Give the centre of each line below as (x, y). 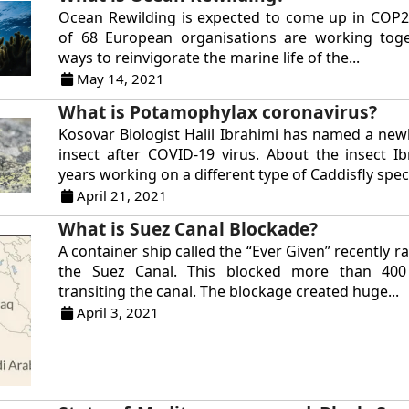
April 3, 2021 (116, 312)
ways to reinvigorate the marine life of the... (210, 58)
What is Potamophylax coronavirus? (218, 112)
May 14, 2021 (119, 79)
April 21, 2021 (121, 195)
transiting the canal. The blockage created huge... (229, 291)
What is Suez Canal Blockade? (189, 229)
